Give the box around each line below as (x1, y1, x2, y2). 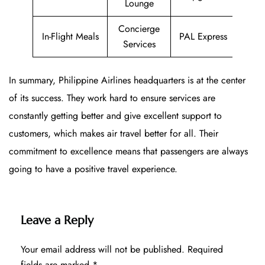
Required (188, 242, 223, 256)
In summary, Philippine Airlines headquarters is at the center (9, 73, 245, 87)
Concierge (118, 21, 160, 35)
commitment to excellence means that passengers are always (9, 144, 248, 158)
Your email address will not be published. (21, 242, 185, 256)
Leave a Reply (21, 212, 93, 228)
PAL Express (179, 29, 227, 43)
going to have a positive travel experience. (9, 161, 177, 176)
